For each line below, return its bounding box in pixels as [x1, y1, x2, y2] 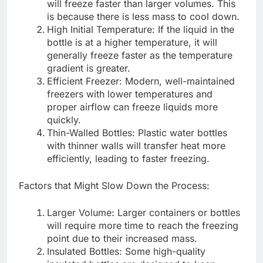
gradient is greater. [47, 62, 133, 75]
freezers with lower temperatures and [47, 88, 213, 100]
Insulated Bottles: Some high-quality [47, 245, 205, 258]
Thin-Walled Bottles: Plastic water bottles [47, 127, 227, 139]
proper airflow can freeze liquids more [47, 101, 218, 113]
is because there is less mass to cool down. [47, 11, 242, 23]
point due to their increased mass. [47, 232, 200, 245]
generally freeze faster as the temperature [47, 49, 232, 62]
